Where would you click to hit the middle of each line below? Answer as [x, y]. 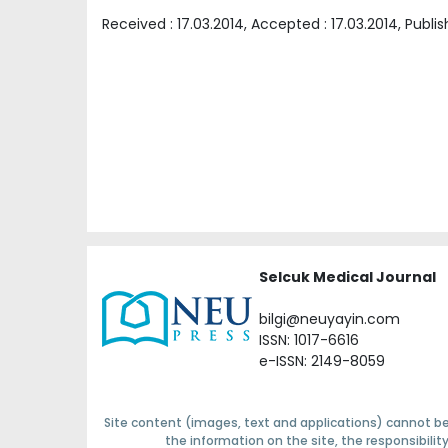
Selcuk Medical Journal [347, 276]
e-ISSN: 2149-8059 [322, 360]
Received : [139, 23]
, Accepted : [287, 23]
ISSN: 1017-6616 [309, 339]
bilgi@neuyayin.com [329, 318]
